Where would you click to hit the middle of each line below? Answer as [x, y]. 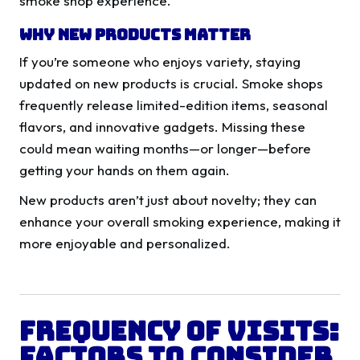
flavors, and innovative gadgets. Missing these [162, 127]
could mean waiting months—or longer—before [165, 149]
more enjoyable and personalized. [125, 243]
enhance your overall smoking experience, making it [180, 222]
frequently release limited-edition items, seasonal [174, 105]
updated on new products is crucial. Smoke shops [171, 84]
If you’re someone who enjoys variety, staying [160, 62]
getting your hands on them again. [126, 170]
